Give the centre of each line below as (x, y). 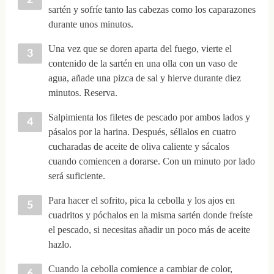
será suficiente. (76, 176)
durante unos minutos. (91, 24)
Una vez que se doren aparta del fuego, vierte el (140, 48)
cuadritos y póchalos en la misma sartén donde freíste (150, 215)
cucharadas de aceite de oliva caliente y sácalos (139, 146)
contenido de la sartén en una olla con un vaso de (143, 63)
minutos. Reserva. (83, 92)
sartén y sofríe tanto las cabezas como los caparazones (152, 9)
